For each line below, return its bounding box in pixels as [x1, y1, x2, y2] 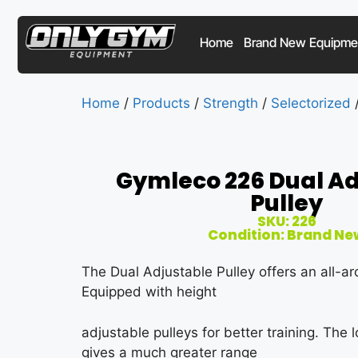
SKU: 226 [257, 212, 316, 232]
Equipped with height [82, 284, 217, 300]
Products [133, 95, 190, 112]
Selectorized [271, 95, 351, 112]
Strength [203, 95, 258, 112]
